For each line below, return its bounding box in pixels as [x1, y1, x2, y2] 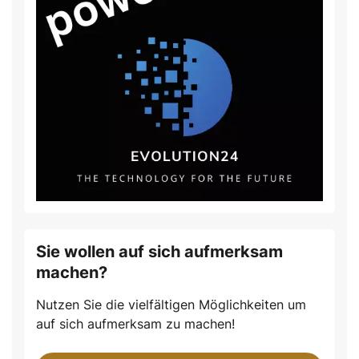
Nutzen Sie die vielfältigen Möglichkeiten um [36, 296, 306, 313]
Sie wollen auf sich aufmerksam [36, 242, 283, 262]
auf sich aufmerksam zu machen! [36, 316, 235, 333]
